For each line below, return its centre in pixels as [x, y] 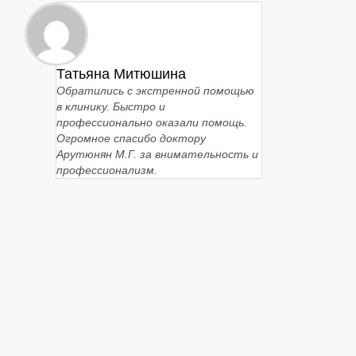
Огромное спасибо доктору [131, 138]
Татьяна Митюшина [121, 74]
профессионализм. [107, 170]
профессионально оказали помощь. [152, 122]
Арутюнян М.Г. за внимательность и [157, 154]
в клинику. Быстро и [111, 106]
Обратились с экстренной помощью [155, 90]
